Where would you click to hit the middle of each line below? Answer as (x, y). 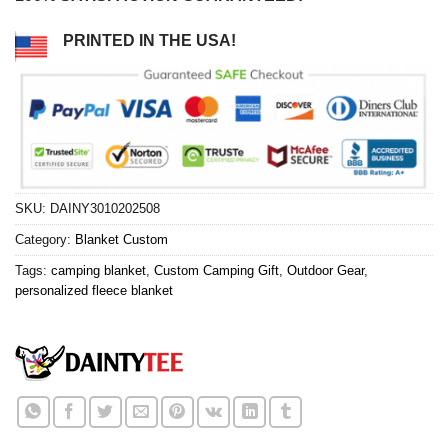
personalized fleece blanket (94, 290)
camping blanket (98, 270)
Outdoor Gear (325, 270)
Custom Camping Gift (216, 270)
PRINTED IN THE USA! (149, 41)
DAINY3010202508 (105, 208)
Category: (45, 239)
